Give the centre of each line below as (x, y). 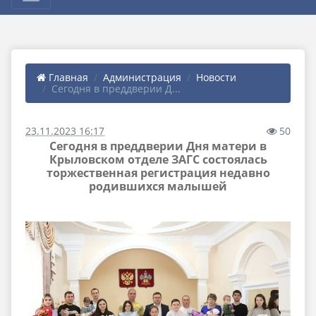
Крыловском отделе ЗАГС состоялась (158, 159)
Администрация (142, 77)
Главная (67, 77)
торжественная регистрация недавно (158, 173)
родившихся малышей (158, 186)
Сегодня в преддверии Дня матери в (158, 146)
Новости (216, 77)
